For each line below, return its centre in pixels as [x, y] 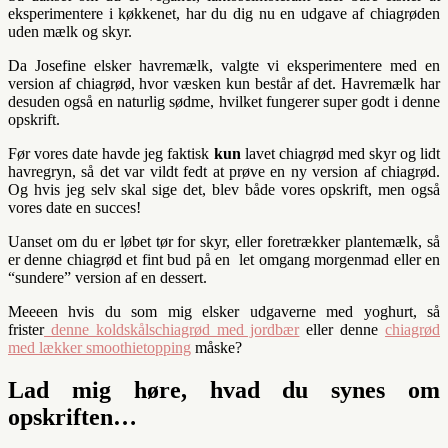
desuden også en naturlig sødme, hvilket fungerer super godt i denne [224, 102]
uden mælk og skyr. [70, 32]
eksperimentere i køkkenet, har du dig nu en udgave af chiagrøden [224, 14]
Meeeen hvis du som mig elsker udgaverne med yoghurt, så [224, 312]
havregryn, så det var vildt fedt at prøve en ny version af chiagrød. [224, 172]
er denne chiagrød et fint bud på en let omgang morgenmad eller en [224, 260]
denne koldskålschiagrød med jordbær [172, 330]
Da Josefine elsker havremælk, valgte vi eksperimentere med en [224, 66]
